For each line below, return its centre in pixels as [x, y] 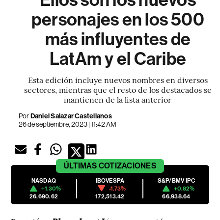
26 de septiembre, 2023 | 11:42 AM [68, 124]
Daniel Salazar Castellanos [71, 116]
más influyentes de [118, 39]
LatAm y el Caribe [118, 59]
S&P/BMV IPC [176, 180]
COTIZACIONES [127, 165]
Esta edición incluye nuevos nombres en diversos [118, 79]
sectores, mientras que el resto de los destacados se [118, 89]
